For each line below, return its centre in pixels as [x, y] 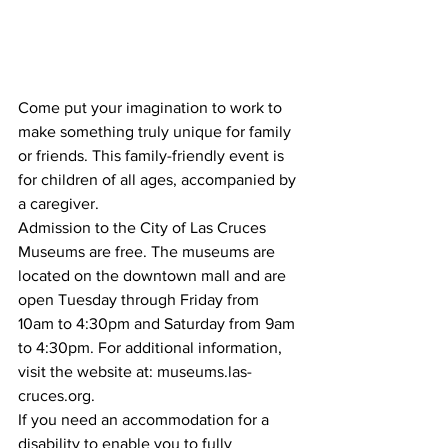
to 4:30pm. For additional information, [152, 348]
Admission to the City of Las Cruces [144, 228]
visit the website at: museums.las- [135, 372]
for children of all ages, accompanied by [159, 180]
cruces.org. [56, 396]
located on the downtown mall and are [154, 276]
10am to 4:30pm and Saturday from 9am [158, 324]
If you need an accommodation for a [145, 420]
